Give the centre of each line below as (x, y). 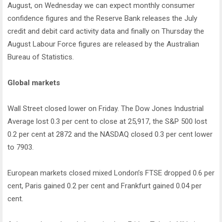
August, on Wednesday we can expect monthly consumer (101, 5)
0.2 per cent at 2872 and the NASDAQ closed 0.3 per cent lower (110, 134)
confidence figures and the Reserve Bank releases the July (102, 18)
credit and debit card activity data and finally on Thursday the (106, 31)
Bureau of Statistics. (41, 57)
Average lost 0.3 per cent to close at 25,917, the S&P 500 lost (107, 121)
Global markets (34, 83)
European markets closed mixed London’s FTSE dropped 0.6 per (111, 173)
